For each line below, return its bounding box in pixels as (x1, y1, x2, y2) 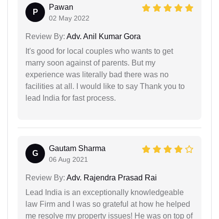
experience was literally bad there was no (25, 70, 169, 79)
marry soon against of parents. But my (25, 59, 155, 67)
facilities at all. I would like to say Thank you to (25, 82, 185, 91)
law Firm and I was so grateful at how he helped (25, 200, 190, 209)
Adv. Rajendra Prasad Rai (65, 174, 157, 182)
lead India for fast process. (25, 94, 116, 103)
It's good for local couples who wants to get (25, 47, 173, 56)
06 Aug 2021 (49, 155, 88, 164)
